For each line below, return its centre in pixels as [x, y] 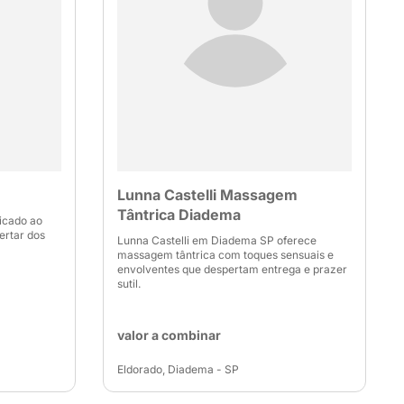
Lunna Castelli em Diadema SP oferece [216, 240]
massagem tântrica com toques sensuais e [225, 255]
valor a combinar [169, 335]
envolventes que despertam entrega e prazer [232, 269]
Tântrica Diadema [179, 215]
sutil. [129, 284]
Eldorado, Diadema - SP [178, 369]
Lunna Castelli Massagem [207, 195]
